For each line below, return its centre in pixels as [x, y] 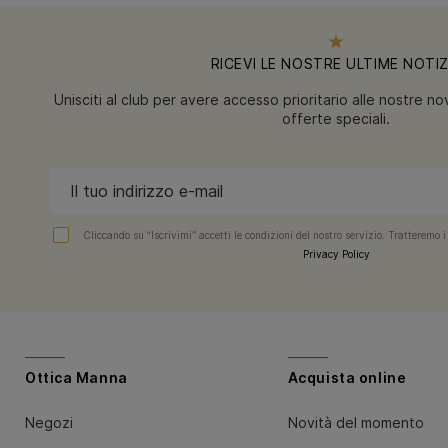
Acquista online [347, 377]
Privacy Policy [336, 253]
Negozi [49, 422]
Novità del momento [355, 422]
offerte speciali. [336, 118]
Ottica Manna [76, 377]
